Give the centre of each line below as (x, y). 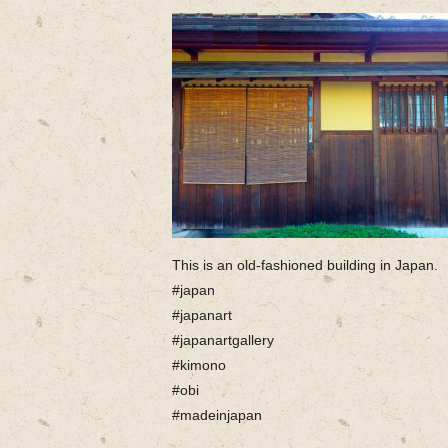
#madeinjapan (217, 415)
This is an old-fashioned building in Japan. (305, 265)
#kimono (199, 365)
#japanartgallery (223, 340)
